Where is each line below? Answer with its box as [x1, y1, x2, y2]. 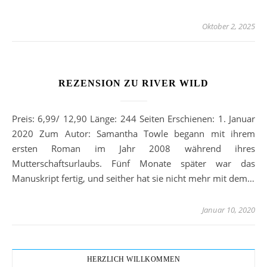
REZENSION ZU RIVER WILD [58, 78, 209, 89]
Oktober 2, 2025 [202, 21, 255, 32]
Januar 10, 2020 [202, 204, 255, 216]
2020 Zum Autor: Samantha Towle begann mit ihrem [12, 128, 255, 140]
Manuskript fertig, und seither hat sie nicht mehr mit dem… [12, 172, 254, 185]
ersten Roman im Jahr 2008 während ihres [12, 142, 255, 155]
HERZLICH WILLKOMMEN [86, 255, 181, 264]
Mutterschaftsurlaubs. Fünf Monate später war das [12, 157, 255, 170]
